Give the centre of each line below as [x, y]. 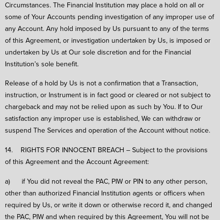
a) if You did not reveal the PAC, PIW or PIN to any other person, [106, 181]
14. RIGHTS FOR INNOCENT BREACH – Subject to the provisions [106, 150]
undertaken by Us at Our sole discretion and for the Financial [98, 52]
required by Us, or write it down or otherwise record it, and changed [109, 205]
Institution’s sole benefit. [42, 64]
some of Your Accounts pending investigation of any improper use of [110, 16]
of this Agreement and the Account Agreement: [77, 162]
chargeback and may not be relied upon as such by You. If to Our [104, 107]
